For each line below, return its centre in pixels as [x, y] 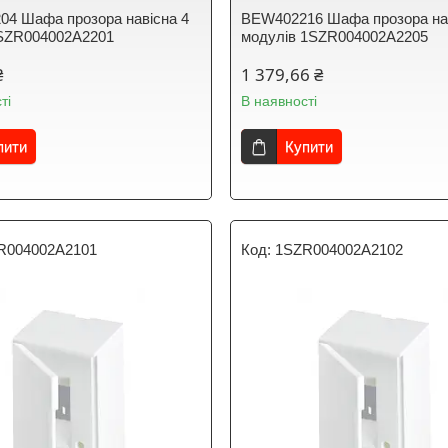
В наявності [279, 101]
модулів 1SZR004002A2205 [335, 36]
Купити [309, 146]
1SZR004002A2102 [339, 249]
